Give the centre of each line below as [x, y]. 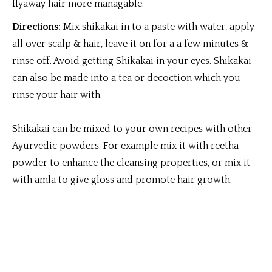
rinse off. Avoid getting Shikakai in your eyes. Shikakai [132, 61]
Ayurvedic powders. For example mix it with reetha [125, 146]
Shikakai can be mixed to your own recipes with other [132, 129]
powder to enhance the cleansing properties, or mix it [131, 163]
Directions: [36, 27]
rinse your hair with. [57, 95]
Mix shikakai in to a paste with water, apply [158, 27]
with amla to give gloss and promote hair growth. [122, 180]
